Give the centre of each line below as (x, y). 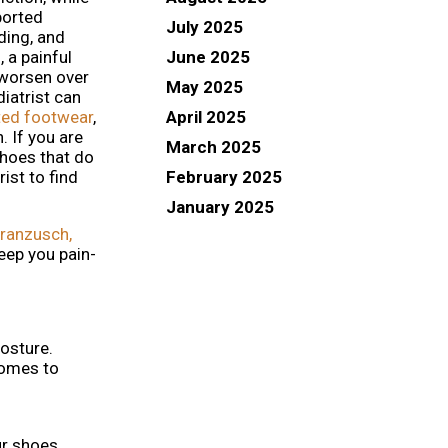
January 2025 (220, 206)
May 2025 (204, 86)
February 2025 (224, 176)
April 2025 (206, 116)
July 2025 (204, 26)
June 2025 (208, 56)
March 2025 (213, 146)
